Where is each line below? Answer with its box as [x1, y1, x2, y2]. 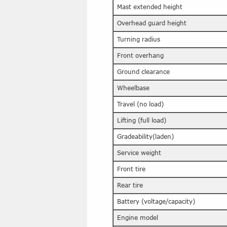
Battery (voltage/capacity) [117, 198, 195, 205]
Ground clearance [117, 68, 170, 75]
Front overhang [117, 52, 164, 59]
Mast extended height [117, 3, 182, 11]
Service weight [117, 149, 161, 157]
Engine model [117, 214, 158, 221]
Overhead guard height [117, 19, 186, 27]
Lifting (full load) [117, 117, 166, 124]
